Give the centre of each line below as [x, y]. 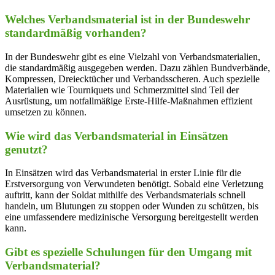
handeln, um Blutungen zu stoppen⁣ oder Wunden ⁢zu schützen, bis [132, 206]
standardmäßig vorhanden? [76, 33]
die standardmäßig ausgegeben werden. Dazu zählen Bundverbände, [137, 68]
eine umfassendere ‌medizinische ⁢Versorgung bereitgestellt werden [132, 217]
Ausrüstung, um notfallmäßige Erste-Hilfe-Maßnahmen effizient [129, 101]
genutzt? [26, 149]
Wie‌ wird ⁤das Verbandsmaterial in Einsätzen [117, 136]
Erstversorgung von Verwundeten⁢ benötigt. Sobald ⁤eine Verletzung [134, 184]
